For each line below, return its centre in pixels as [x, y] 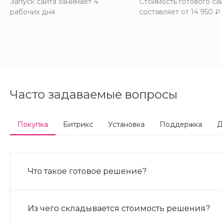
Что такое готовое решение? [87, 171]
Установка [126, 125]
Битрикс [78, 125]
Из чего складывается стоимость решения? [119, 209]
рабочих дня [32, 12]
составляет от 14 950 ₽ [179, 12]
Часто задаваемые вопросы [94, 95]
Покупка [33, 125]
